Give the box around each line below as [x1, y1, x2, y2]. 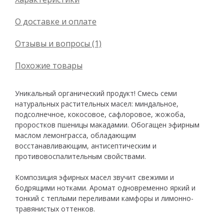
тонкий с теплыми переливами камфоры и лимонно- [15, 193, 193, 203]
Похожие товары [15, 60, 82, 71]
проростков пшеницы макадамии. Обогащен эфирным [15, 120, 199, 130]
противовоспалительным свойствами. [15, 151, 146, 161]
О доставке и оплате [15, 16, 96, 27]
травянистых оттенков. [15, 204, 95, 214]
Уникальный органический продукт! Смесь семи [15, 88, 177, 98]
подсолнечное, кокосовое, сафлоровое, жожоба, [15, 109, 185, 119]
